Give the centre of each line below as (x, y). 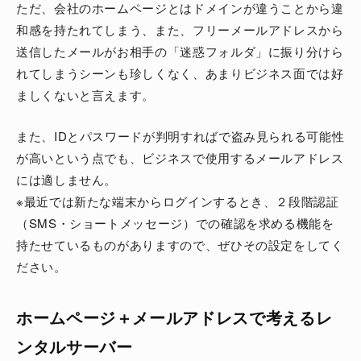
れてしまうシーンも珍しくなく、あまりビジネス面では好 (180, 73)
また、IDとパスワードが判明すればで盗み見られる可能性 (180, 136)
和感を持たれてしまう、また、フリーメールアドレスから (180, 30)
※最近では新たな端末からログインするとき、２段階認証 (178, 201)
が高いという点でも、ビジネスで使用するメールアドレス (180, 158)
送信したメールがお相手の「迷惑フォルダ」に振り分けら (180, 52)
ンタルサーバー (75, 346)
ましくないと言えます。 (86, 95)
